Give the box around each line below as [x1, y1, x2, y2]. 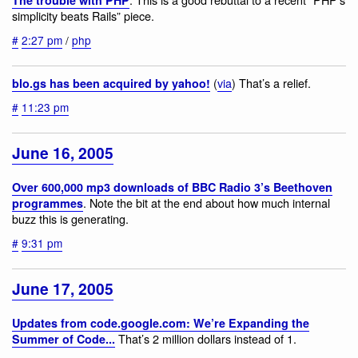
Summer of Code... [12, 331, 115, 348]
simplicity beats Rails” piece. [12, 6, 154, 24]
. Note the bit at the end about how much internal [83, 193, 330, 211]
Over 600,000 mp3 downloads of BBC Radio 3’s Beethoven [12, 178, 332, 195]
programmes [12, 194, 83, 211]
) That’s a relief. [232, 74, 311, 91]
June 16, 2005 [12, 141, 113, 164]
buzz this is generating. [12, 209, 129, 227]
